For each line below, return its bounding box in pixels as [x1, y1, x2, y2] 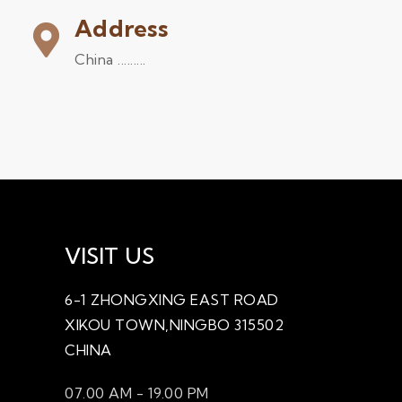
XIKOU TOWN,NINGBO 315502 [65, 316, 284, 334]
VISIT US [65, 242, 154, 269]
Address [74, 13, 168, 43]
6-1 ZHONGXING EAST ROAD [65, 291, 279, 309]
